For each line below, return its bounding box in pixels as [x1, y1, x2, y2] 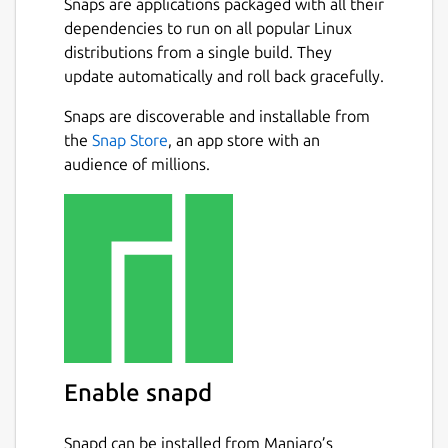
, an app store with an [168, 131, 320, 150]
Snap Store [92, 131, 168, 150]
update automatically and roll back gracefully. [64, 67, 384, 86]
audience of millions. [64, 155, 210, 174]
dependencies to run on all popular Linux [64, 19, 352, 38]
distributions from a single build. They [64, 43, 332, 62]
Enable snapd [64, 378, 212, 406]
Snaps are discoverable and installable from [64, 107, 370, 126]
